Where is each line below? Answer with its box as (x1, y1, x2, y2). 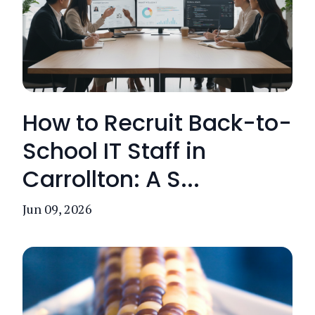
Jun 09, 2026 (22, 200, 92, 217)
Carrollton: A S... (22, 163, 200, 195)
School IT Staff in (22, 135, 206, 167)
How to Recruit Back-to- (22, 107, 292, 139)
